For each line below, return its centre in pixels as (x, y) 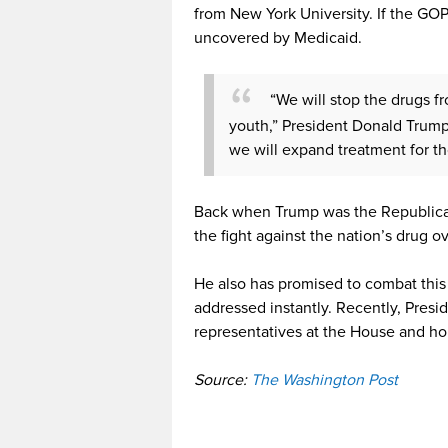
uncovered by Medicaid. (278, 38)
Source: (222, 380)
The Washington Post (324, 380)
